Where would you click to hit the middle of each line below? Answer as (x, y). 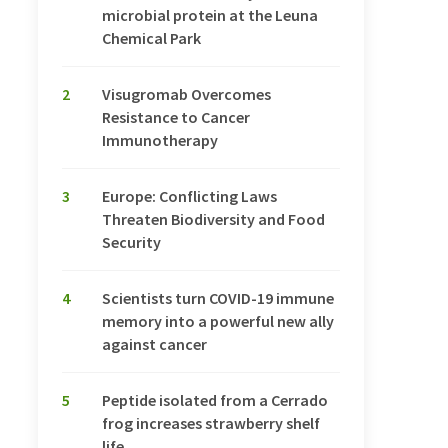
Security (131, 242)
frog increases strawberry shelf (211, 423)
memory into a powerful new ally (218, 321)
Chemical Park (151, 38)
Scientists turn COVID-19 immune (218, 298)
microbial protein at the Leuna (210, 15)
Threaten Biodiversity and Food (213, 219)
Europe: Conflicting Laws (189, 196)
